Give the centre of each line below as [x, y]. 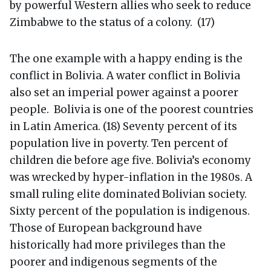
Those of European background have [106, 228]
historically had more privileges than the [118, 245]
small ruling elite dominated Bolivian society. [128, 194]
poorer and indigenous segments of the [113, 262]
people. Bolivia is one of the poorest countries [132, 109]
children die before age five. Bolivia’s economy [130, 160]
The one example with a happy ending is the [126, 58]
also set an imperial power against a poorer [124, 92]
